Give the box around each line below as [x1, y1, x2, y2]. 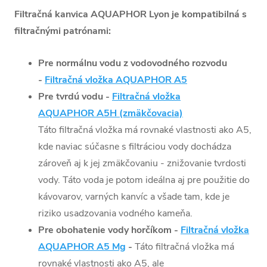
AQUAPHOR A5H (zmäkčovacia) [38, 107, 183, 120]
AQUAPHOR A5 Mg [38, 240, 126, 254]
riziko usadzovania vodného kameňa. [38, 207, 193, 221]
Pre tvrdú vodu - [38, 90, 112, 104]
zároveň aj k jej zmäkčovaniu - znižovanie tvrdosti [38, 157, 246, 170]
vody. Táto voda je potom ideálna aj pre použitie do [38, 173, 250, 187]
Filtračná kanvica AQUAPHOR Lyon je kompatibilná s [14, 8, 247, 21]
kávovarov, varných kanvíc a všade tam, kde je [38, 190, 229, 204]
